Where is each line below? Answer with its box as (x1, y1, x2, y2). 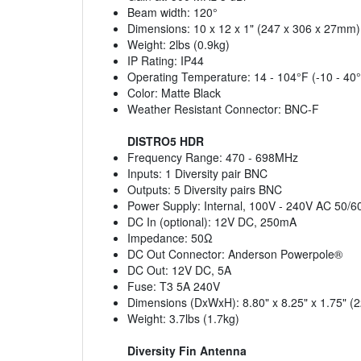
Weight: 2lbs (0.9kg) (127, 36, 230, 53)
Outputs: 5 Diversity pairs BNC (127, 181, 282, 198)
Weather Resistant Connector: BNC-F (127, 101, 319, 118)
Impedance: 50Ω (127, 230, 213, 247)
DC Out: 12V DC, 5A (127, 262, 231, 279)
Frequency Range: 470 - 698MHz (127, 149, 298, 166)
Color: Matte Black (127, 85, 221, 102)
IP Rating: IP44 (127, 52, 204, 69)
